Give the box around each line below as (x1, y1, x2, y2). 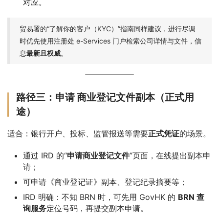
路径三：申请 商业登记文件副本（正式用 (16, 91, 194, 103)
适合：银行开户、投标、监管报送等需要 (7, 128, 148, 138)
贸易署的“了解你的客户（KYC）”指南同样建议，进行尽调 (20, 24, 196, 33)
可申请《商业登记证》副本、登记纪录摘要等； (23, 176, 187, 187)
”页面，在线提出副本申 (130, 150, 211, 160)
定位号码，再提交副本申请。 (46, 203, 148, 213)
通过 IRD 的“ (23, 150, 67, 160)
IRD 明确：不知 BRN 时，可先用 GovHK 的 (23, 192, 178, 202)
